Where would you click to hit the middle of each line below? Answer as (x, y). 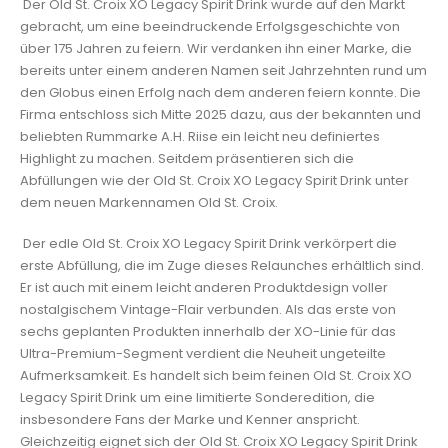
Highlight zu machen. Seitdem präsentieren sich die (187, 159)
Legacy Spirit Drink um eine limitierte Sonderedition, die (197, 397)
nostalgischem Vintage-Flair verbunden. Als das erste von (208, 309)
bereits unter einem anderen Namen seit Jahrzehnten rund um (223, 71)
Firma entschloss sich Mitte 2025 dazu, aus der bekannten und (220, 115)
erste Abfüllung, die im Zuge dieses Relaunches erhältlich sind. (222, 265)
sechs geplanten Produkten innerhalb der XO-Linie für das (208, 331)
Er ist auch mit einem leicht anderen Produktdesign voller (204, 287)
